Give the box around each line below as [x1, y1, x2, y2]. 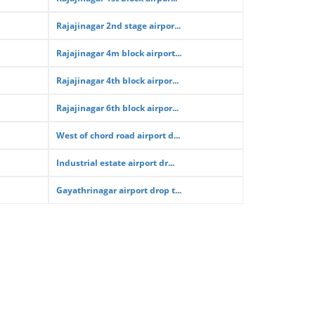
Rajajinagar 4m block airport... [56, 47, 181, 59]
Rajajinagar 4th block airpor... [56, 75, 179, 86]
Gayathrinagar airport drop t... [56, 184, 181, 196]
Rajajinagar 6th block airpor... [56, 102, 179, 114]
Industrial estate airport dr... [56, 157, 174, 169]
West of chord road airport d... [56, 129, 180, 141]
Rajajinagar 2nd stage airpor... [56, 20, 181, 32]
